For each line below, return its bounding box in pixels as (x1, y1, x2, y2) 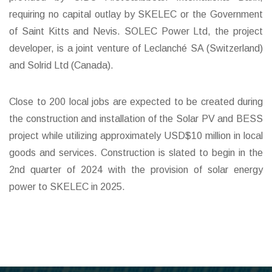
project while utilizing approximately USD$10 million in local (9, 130, 263, 141)
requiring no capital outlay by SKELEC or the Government (9, 8, 263, 19)
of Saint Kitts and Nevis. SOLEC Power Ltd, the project (9, 25, 263, 36)
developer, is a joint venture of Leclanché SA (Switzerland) (9, 42, 263, 53)
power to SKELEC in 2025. (9, 181, 125, 192)
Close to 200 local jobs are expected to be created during (9, 96, 263, 107)
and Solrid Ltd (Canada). (9, 59, 114, 70)
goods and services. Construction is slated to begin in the (9, 147, 263, 158)
